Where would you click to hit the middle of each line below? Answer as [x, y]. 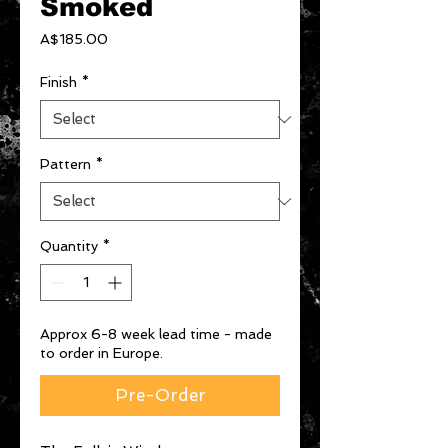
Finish [58, 82]
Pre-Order [160, 395]
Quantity [69, 246]
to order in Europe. [101, 353]
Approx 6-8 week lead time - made [156, 334]
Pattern [65, 164]
